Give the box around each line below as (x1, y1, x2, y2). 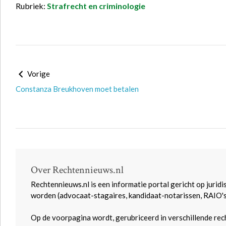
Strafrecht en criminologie (47, 1, 145, 11)
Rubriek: (16, 1, 47, 11)
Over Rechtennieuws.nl (31, 163, 124, 177)
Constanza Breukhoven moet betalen (16, 84, 139, 93)
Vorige (26, 69, 50, 78)
